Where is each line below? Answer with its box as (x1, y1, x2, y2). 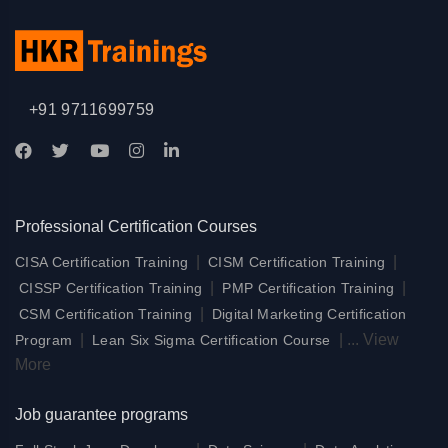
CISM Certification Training (208, 253, 386, 270)
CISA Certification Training (15, 253, 189, 270)
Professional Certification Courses (15, 217, 257, 235)
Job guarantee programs (15, 405, 188, 423)
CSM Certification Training (19, 305, 192, 322)
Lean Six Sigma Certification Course (92, 331, 331, 348)
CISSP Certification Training (19, 279, 203, 296)
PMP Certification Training (222, 279, 395, 296)
